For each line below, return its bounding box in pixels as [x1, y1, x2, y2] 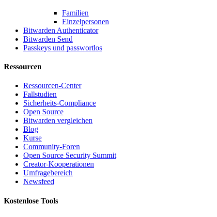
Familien [62, 8, 89, 17]
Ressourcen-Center [23, 81, 81, 90]
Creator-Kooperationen [23, 160, 94, 169]
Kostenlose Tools [4, 196, 58, 205]
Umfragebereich [23, 169, 73, 177]
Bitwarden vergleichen [23, 116, 93, 125]
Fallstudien [23, 90, 57, 99]
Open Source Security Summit [23, 151, 116, 160]
